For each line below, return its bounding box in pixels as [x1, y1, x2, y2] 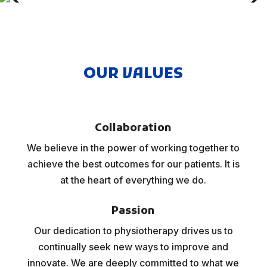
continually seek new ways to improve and [38, 241, 229, 253]
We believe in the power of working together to [27, 142, 240, 154]
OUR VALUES [83, 64, 184, 84]
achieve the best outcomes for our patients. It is [27, 158, 240, 170]
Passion [111, 204, 156, 218]
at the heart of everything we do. [60, 174, 207, 186]
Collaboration [95, 122, 172, 135]
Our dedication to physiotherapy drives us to [33, 225, 233, 237]
